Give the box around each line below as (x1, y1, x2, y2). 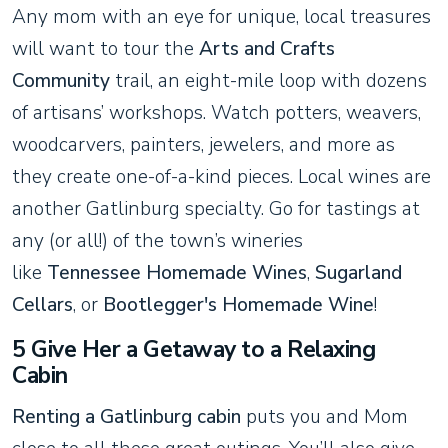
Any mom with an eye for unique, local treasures (12, 3, 431, 30)
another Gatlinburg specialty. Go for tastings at (12, 195, 420, 222)
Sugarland (315, 259, 402, 286)
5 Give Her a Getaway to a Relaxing (12, 333, 376, 365)
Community (12, 67, 110, 94)
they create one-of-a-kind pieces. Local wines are (12, 163, 431, 190)
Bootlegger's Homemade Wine (103, 291, 374, 318)
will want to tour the (12, 35, 199, 62)
